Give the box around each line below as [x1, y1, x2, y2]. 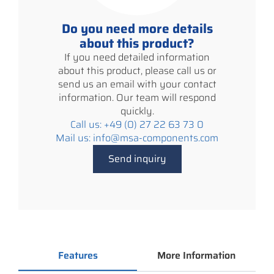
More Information [157, 247, 235, 263]
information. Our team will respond [58, 89, 216, 105]
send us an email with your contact [57, 76, 217, 92]
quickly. [120, 103, 154, 119]
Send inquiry [108, 150, 166, 166]
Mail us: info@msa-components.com [56, 130, 218, 146]
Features [57, 247, 98, 263]
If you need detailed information [64, 49, 210, 65]
